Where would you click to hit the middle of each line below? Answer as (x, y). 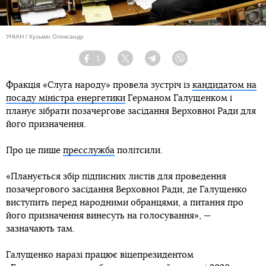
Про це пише (34, 150)
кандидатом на (224, 85)
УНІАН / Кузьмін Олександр (45, 36)
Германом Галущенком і (179, 98)
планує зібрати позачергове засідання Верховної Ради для (131, 111)
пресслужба (89, 150)
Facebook (109, 63)
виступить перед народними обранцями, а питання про (125, 202)
